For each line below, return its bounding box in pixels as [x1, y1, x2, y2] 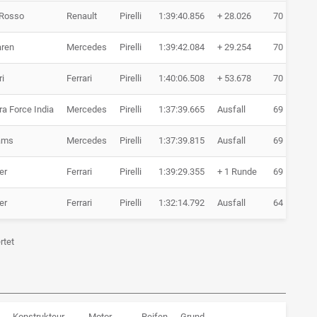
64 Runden [273, 197, 316, 209]
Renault [67, 11, 97, 22]
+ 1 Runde [217, 166, 257, 178]
